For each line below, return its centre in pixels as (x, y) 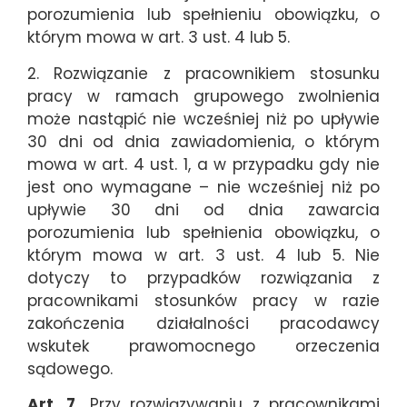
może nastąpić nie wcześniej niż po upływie (203, 119)
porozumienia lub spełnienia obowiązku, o (203, 232)
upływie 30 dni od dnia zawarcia (203, 209)
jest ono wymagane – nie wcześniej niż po (203, 187)
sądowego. (70, 368)
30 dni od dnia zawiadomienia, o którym (203, 141)
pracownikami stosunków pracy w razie (203, 300)
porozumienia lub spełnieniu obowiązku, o (203, 15)
